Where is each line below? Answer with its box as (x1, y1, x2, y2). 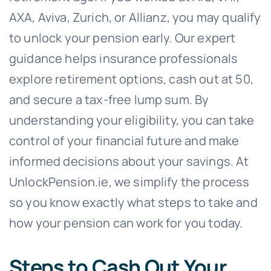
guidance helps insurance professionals (8, 50, 238, 67)
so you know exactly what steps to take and (8, 194, 258, 211)
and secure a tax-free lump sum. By (8, 91, 209, 108)
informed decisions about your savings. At (8, 153, 249, 170)
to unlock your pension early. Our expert (8, 30, 236, 47)
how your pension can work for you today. (8, 215, 243, 232)
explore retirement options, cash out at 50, (8, 71, 253, 88)
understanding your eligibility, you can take (8, 112, 255, 129)
